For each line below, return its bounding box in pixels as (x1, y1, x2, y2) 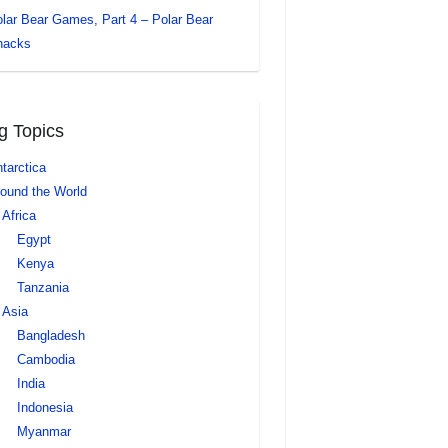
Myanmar (16, 424, 71, 439)
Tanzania (16, 280, 69, 295)
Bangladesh (16, 328, 85, 343)
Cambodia (16, 352, 75, 367)
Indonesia (16, 400, 73, 415)
